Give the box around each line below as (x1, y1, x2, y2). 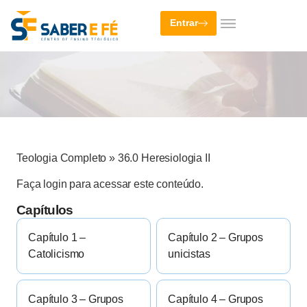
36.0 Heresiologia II (117, 151, 210, 164)
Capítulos (16, 203, 73, 218)
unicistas (168, 248, 210, 260)
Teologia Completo (16, 151, 107, 164)
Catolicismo (28, 248, 85, 260)
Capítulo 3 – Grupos (28, 293, 123, 306)
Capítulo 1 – (28, 232, 86, 244)
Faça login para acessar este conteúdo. (16, 177, 204, 190)
